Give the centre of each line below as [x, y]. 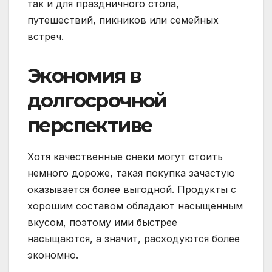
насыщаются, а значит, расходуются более [134, 238]
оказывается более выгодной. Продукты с [132, 189]
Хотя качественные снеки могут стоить [125, 156]
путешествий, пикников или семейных [123, 20]
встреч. [46, 36]
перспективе [90, 125]
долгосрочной [97, 100]
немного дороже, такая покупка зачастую [131, 173]
